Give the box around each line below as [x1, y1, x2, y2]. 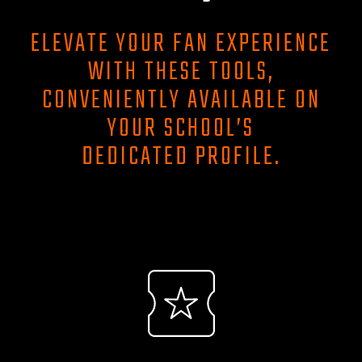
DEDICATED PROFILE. [81, 136, 281, 178]
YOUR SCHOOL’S [107, 107, 255, 149]
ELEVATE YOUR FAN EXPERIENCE [31, 23, 331, 65]
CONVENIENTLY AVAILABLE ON [41, 79, 321, 121]
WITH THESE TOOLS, [87, 51, 275, 93]
